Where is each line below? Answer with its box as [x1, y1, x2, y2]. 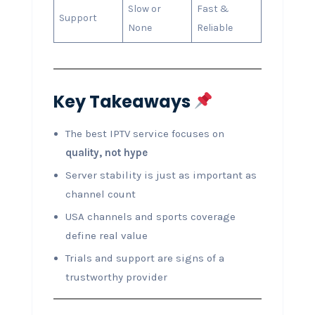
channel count [65, 187, 136, 200]
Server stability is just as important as [65, 168, 257, 181]
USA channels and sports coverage [65, 210, 236, 223]
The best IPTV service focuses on [65, 127, 224, 140]
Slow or [127, 2, 161, 15]
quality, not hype [65, 146, 148, 159]
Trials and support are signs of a [65, 251, 224, 264]
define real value [65, 229, 148, 242]
